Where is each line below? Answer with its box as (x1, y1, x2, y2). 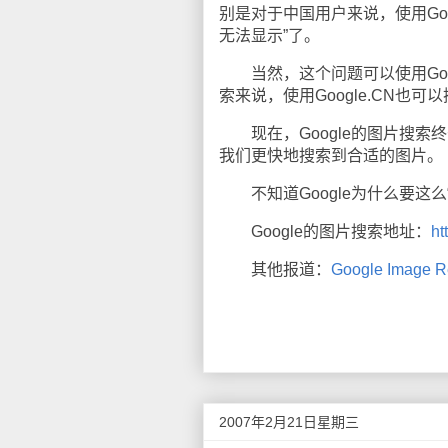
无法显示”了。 (219, 27, 320, 44)
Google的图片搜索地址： (219, 223, 431, 240)
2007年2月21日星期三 (219, 414, 359, 430)
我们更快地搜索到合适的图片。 (219, 147, 443, 164)
